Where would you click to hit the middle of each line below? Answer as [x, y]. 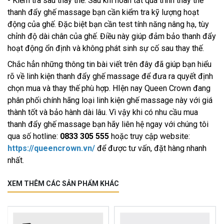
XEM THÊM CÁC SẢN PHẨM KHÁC [63, 183]
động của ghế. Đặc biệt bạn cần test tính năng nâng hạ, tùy [108, 24]
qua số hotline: [34, 136]
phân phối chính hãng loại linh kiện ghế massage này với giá [110, 100]
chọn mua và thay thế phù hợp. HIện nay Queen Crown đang [109, 88]
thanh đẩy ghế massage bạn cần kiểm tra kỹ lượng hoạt [103, 12]
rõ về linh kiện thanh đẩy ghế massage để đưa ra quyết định [110, 76]
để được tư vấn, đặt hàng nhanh [151, 148]
